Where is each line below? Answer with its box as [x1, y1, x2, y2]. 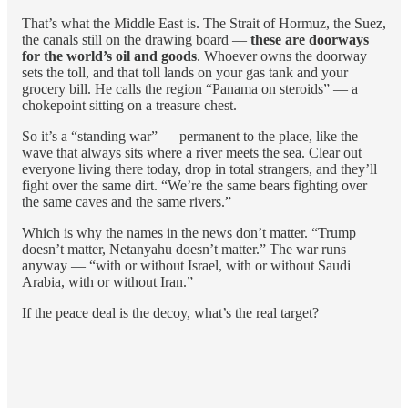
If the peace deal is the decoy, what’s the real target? [22, 304, 319, 321]
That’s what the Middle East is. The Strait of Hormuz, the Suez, [22, 15, 386, 31]
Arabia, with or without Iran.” [22, 273, 193, 290]
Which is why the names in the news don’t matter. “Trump [22, 224, 356, 240]
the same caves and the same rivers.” [22, 193, 231, 209]
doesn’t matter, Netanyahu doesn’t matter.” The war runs [22, 240, 346, 257]
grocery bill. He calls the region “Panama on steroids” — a [22, 80, 358, 97]
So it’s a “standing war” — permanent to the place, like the [22, 127, 358, 144]
